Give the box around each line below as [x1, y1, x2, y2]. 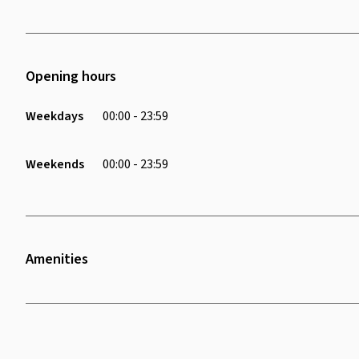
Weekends [26, 155, 84, 173]
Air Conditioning [200, 289, 290, 308]
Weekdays [26, 107, 83, 125]
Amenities [26, 248, 88, 269]
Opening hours [26, 66, 116, 87]
